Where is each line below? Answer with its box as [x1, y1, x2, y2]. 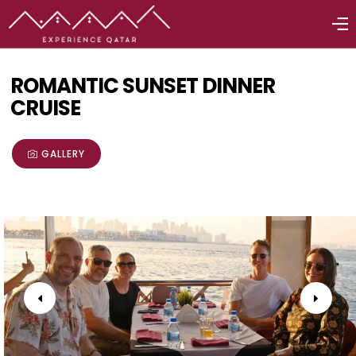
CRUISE [10, 94, 80, 122]
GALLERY [41, 146, 85, 161]
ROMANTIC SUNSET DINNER [10, 72, 275, 100]
